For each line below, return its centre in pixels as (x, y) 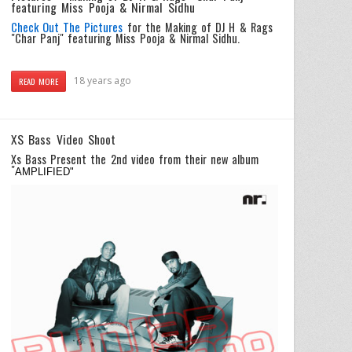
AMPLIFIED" (44, 171)
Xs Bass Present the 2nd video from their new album (135, 159)
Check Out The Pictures (67, 27)
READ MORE (39, 81)
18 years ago (103, 81)
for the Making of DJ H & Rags (198, 27)
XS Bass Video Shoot (64, 139)
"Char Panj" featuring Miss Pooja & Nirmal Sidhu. (126, 38)
